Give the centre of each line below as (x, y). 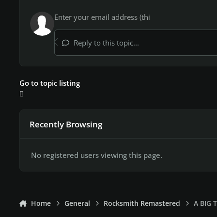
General (77, 203)
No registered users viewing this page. (96, 155)
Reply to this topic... (105, 43)
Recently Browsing (66, 124)
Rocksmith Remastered (142, 203)
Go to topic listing (50, 83)
